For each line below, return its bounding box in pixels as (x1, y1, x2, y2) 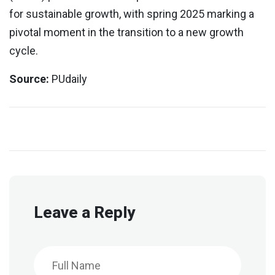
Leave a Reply (34, 203, 135, 222)
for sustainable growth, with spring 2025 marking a (9, 7, 254, 20)
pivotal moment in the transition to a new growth (9, 26, 244, 39)
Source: (9, 72, 49, 85)
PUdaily (49, 72, 87, 85)
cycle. (9, 44, 38, 57)
